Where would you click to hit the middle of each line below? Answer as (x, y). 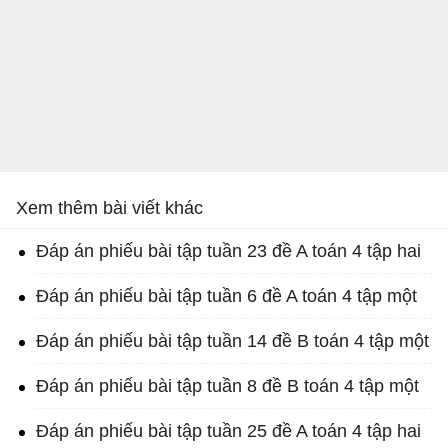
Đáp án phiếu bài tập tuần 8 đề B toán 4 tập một (227, 386)
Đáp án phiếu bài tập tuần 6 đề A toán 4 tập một (226, 296)
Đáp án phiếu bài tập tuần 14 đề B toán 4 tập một (232, 341)
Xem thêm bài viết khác (109, 208)
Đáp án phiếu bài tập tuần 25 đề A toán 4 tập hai (228, 431)
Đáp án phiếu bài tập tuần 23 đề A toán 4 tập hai (228, 251)
